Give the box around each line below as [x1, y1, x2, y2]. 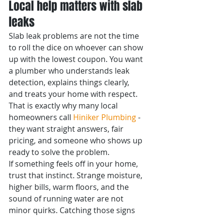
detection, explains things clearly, [9, 77, 131, 88]
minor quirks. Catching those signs [9, 205, 137, 216]
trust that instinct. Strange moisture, [9, 170, 144, 181]
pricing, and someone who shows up [9, 135, 144, 146]
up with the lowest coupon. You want [9, 54, 145, 64]
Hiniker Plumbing [73, 112, 136, 123]
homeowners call [9, 112, 73, 123]
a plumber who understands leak [9, 65, 131, 76]
